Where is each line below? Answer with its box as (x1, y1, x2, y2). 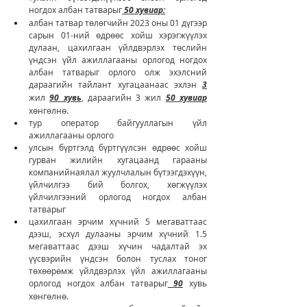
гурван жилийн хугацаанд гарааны (29, 153, 207, 165)
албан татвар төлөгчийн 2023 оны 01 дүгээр (29, 16, 207, 28)
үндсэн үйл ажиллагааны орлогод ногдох (29, 53, 207, 65)
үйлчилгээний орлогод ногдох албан (29, 191, 207, 202)
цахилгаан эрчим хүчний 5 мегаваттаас (29, 215, 207, 227)
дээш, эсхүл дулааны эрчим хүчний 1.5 (29, 228, 207, 239)
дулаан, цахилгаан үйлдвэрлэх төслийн (29, 41, 207, 53)
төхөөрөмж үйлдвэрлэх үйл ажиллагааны (29, 265, 207, 276)
